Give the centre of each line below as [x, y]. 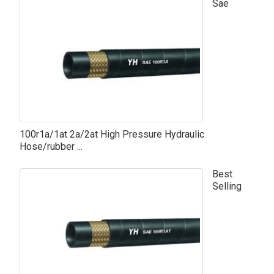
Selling [227, 186]
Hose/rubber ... [51, 146]
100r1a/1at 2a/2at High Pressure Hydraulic [112, 134]
